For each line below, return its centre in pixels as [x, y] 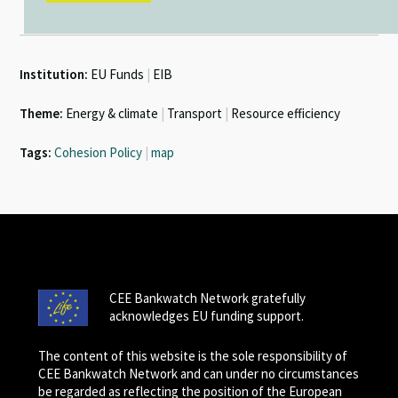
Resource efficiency [285, 114]
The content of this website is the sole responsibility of [192, 356]
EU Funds [118, 75]
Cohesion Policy [99, 153]
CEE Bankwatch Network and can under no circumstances [198, 374]
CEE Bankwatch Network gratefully [207, 298]
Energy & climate [112, 114]
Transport [195, 114]
